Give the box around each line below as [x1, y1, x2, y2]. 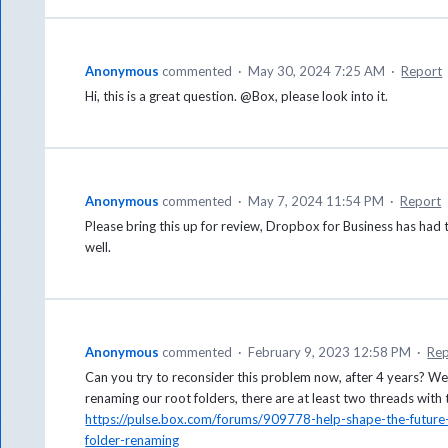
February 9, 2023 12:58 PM [248, 343, 412, 360]
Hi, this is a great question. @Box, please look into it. [85, 87, 389, 104]
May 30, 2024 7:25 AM [248, 62, 386, 79]
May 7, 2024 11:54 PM [248, 192, 385, 209]
